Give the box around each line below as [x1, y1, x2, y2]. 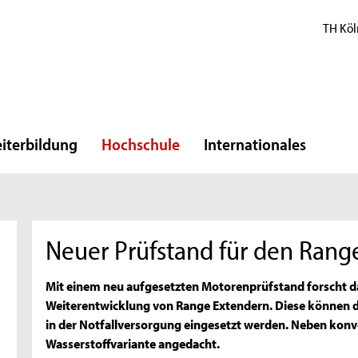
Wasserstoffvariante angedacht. [46, 334, 221, 352]
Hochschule [101, 133, 180, 154]
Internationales [204, 133, 306, 154]
